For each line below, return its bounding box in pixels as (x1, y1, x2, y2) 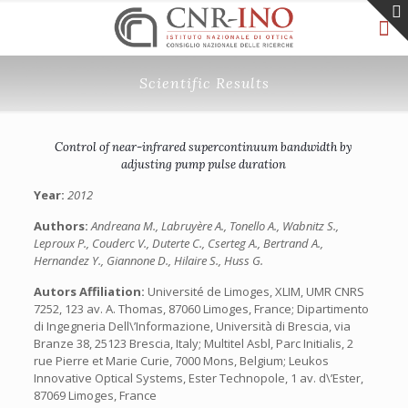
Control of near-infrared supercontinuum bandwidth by (55, 139, 353, 155)
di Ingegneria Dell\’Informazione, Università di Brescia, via (33, 318, 351, 334)
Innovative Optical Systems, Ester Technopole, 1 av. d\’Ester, (33, 370, 363, 386)
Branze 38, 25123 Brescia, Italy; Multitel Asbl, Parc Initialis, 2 (33, 335, 353, 352)
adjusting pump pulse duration (121, 157, 287, 172)
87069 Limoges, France (33, 387, 157, 403)
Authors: (33, 218, 91, 234)
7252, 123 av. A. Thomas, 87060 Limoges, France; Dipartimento (33, 301, 369, 317)
